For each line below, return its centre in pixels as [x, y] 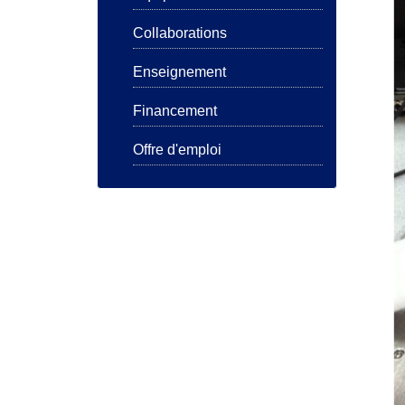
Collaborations [180, 33]
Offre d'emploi [177, 149]
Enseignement [179, 71]
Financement [175, 110]
